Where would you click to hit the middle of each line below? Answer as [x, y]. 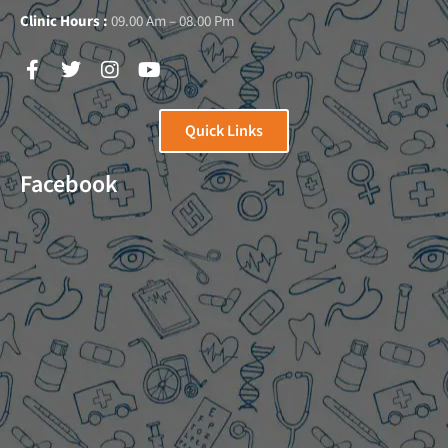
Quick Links [224, 131]
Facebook [69, 185]
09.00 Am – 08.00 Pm [172, 22]
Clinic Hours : [65, 22]
